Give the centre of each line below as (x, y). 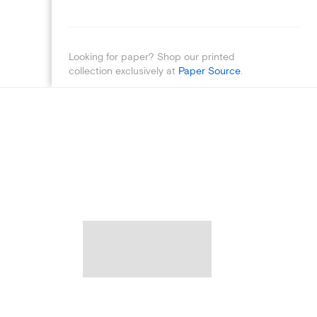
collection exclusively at (123, 71)
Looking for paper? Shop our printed (151, 57)
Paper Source (209, 71)
